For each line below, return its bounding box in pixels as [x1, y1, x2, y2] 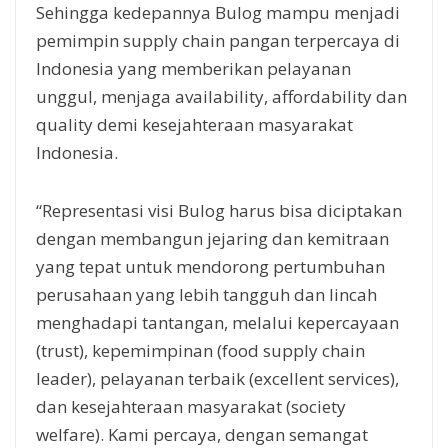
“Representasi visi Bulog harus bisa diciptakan [36, 198, 402, 222]
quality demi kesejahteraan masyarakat [36, 112, 353, 136]
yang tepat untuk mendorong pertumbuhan [36, 254, 385, 278]
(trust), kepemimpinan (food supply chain [36, 338, 365, 362]
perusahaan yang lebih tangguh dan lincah [36, 282, 377, 306]
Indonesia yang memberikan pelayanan [36, 56, 351, 80]
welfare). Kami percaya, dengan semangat [36, 422, 368, 446]
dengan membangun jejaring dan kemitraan [36, 226, 389, 250]
